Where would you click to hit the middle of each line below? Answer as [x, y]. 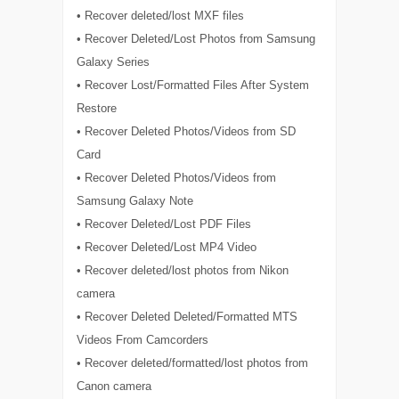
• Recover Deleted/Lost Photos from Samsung [196, 39]
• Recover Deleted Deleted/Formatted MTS [187, 317]
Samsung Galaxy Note [135, 201]
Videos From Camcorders [143, 340]
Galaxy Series [114, 62]
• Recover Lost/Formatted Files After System [193, 85]
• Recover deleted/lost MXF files [161, 16]
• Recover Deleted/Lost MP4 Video [167, 248]
